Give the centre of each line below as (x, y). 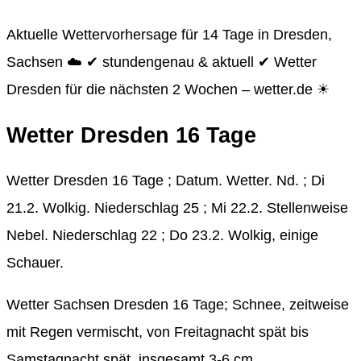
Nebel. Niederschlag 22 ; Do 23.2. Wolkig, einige (162, 236)
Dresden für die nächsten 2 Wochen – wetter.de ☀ (168, 90)
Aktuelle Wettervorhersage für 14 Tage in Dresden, (169, 35)
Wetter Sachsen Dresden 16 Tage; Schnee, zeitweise (178, 305)
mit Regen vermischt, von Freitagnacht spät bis (158, 332)
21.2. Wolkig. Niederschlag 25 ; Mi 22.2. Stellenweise (177, 208)
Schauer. (35, 263)
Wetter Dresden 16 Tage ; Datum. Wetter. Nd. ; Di (166, 181)
